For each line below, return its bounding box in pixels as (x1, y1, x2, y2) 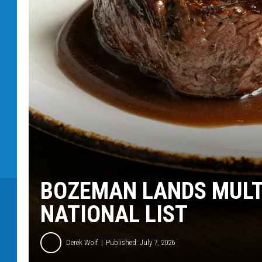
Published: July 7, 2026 (106, 238, 175, 247)
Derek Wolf (66, 238, 98, 247)
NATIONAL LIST (40, 200, 188, 228)
